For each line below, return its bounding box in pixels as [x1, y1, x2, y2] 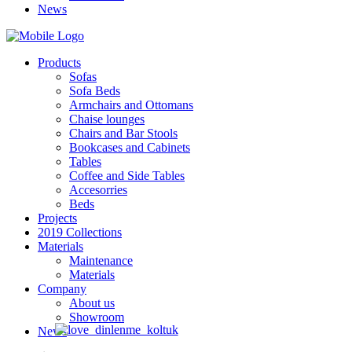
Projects [38, 211, 77, 225]
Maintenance [69, 254, 133, 267]
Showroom [69, 310, 124, 324]
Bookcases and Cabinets [69, 141, 190, 154]
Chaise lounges [69, 112, 145, 126]
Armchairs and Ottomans [69, 98, 193, 112]
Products [38, 56, 81, 69]
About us [69, 296, 115, 310]
